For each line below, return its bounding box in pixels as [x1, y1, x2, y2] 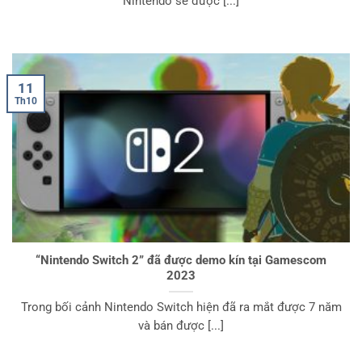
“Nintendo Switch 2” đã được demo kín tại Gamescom [36, 253, 326, 268]
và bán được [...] [138, 318, 224, 334]
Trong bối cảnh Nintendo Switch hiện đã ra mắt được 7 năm [20, 300, 342, 315]
